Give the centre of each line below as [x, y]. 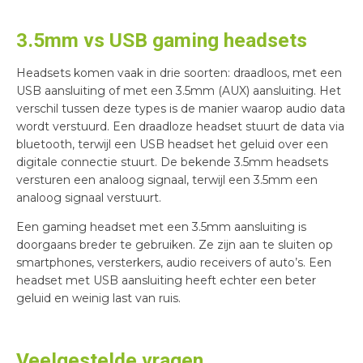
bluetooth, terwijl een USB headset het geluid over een [172, 144]
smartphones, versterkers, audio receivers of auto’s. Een [174, 262]
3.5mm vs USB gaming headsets [162, 40]
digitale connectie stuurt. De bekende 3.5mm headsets [172, 162]
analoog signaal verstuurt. [89, 197]
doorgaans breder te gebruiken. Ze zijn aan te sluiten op [175, 244]
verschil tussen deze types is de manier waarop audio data [181, 108]
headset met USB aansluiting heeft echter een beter [166, 280]
